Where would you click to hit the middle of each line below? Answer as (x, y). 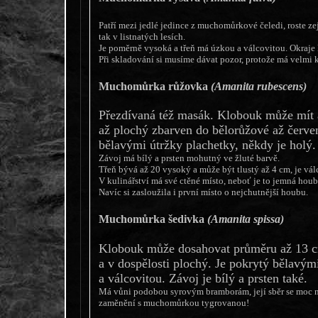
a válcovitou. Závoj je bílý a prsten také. (203, 278)
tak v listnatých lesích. (142, 36)
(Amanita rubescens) (258, 86)
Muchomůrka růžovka (154, 86)
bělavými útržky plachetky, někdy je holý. (207, 145)
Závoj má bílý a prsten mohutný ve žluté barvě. (189, 158)
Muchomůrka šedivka (153, 219)
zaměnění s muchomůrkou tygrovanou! (174, 302)
